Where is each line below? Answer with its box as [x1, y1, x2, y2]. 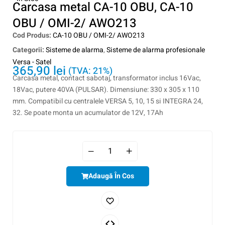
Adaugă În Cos [88, 171, 134, 181]
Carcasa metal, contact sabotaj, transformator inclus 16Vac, [13, 73, 201, 83]
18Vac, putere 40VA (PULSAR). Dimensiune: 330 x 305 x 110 [13, 84, 199, 95]
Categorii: [13, 45, 44, 55]
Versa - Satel [13, 57, 51, 67]
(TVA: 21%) [68, 64, 113, 78]
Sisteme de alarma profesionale [106, 45, 205, 55]
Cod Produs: [13, 30, 53, 41]
